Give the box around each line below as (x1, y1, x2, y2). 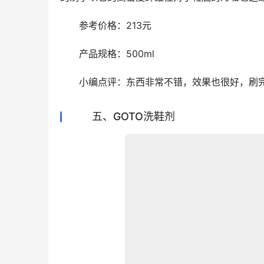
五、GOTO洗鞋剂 (71, 110, 175, 123)
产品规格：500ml (60, 48, 154, 60)
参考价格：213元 (60, 19, 151, 31)
